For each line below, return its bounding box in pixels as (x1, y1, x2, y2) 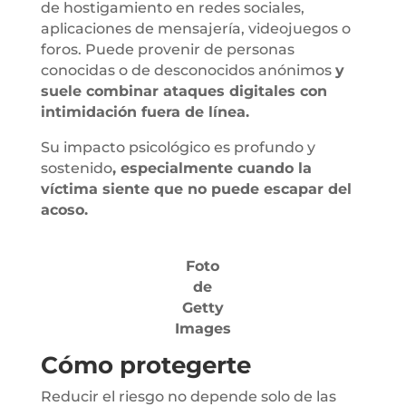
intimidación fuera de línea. (40, 102, 249, 121)
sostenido (40, 159, 112, 177)
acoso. (40, 200, 88, 218)
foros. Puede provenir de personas (40, 40, 295, 58)
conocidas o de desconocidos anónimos (40, 61, 335, 79)
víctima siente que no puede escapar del (40, 179, 352, 198)
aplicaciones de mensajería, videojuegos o (40, 19, 351, 37)
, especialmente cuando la (111, 159, 312, 177)
